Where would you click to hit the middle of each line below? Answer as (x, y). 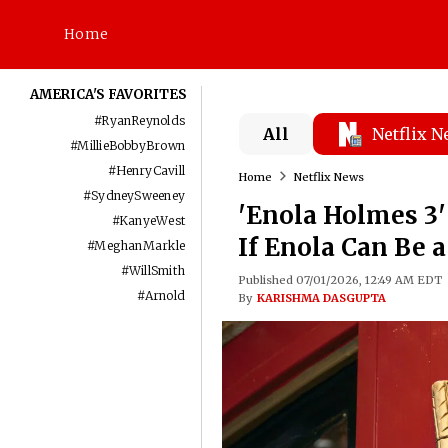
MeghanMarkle (140, 245)
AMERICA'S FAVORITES (109, 94)
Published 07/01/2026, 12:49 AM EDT (339, 280)
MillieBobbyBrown (131, 145)
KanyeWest (152, 220)
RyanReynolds (143, 120)
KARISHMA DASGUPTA (321, 298)
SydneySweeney (138, 195)
